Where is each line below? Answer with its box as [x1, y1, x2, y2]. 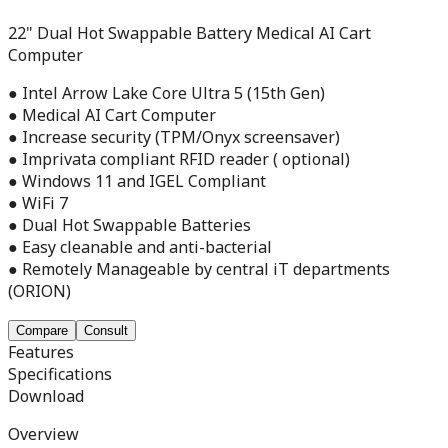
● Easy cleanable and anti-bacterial [8, 235, 272, 258]
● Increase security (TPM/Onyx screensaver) [8, 125, 340, 148]
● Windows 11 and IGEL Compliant [8, 169, 266, 192]
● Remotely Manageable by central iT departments [8, 257, 390, 280]
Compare [16, 322, 68, 338]
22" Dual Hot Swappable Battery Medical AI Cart [8, 21, 371, 44]
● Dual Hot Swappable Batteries [8, 213, 251, 236]
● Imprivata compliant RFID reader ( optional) [8, 147, 350, 170]
